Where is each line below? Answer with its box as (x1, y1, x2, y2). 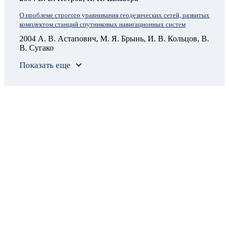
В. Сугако (19, 43, 54, 52)
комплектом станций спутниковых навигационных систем (19, 20, 186, 29)
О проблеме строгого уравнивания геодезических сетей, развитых (19, 11, 210, 19)
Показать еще (19, 60, 71, 70)
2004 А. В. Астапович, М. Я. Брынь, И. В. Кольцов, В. (19, 34, 209, 43)
